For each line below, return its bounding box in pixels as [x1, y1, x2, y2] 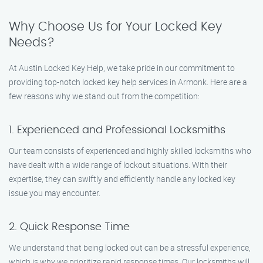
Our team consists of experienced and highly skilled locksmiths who [9, 145, 251, 156]
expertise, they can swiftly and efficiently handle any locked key [9, 173, 235, 184]
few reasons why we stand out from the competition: [9, 90, 200, 102]
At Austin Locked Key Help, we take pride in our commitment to [9, 62, 235, 73]
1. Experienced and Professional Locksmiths [9, 125, 225, 136]
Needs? [9, 36, 55, 49]
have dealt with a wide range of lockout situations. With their [9, 159, 227, 170]
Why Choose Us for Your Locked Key [9, 21, 222, 33]
